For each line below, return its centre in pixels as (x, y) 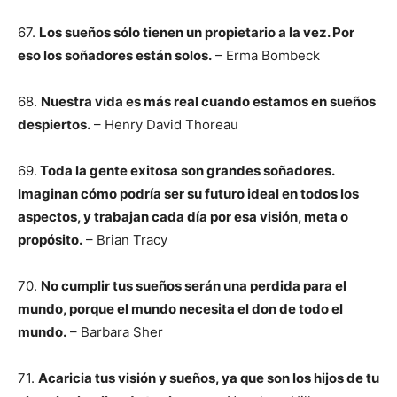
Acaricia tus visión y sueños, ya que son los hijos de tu (209, 378)
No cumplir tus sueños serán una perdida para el (194, 286)
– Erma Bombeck (266, 55)
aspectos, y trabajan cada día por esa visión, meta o (183, 217)
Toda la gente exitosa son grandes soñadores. (186, 171)
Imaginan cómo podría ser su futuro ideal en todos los (188, 194)
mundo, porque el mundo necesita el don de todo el (180, 309)
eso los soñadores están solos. (115, 55)
